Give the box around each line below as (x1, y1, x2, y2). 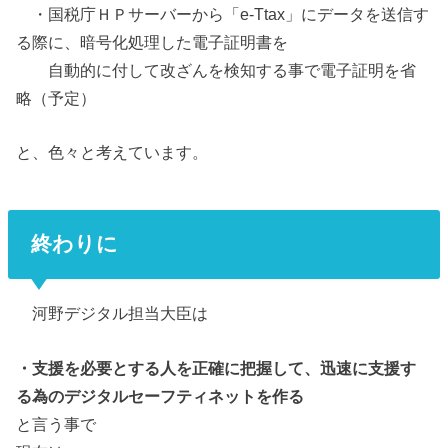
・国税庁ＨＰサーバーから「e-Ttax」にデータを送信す (16, 5, 430, 24)
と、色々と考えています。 (16, 143, 209, 162)
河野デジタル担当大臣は (32, 304, 209, 323)
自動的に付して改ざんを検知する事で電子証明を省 (16, 61, 417, 80)
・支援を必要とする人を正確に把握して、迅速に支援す (16, 358, 417, 377)
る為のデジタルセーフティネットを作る (16, 386, 305, 405)
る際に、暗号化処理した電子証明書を (16, 33, 289, 52)
